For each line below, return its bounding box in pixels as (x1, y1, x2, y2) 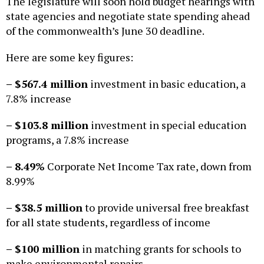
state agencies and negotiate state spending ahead (6, 9, 250, 24)
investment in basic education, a (88, 77, 246, 91)
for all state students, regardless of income (6, 215, 210, 230)
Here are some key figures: (6, 50, 136, 65)
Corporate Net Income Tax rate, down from (45, 159, 252, 174)
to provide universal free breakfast (82, 200, 249, 215)
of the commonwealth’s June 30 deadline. (6, 24, 206, 38)
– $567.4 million (6, 77, 88, 91)
